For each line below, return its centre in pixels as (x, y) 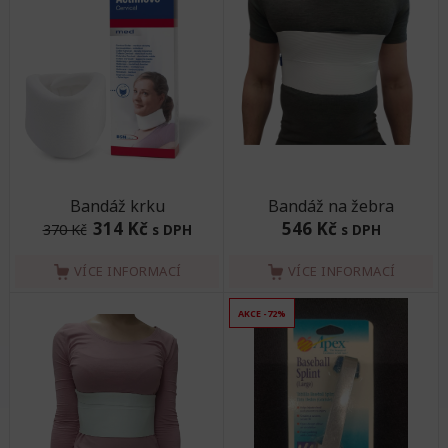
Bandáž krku (117, 206)
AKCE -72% (262, 313)
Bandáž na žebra (331, 206)
